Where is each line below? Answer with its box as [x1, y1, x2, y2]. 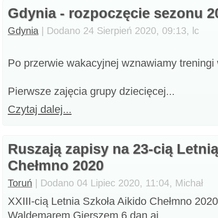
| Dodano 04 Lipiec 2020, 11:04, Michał [32, 178, 203, 188]
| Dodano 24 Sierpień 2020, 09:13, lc [38, 25, 199, 36]
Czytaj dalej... [8, 103, 72, 115]
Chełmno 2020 [8, 157, 104, 173]
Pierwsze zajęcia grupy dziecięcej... [8, 85, 175, 97]
